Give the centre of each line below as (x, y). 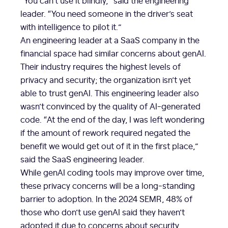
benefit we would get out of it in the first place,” (109, 146)
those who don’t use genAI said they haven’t (103, 212)
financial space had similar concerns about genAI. (113, 53)
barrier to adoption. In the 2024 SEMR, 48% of (106, 199)
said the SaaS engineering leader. (82, 159)
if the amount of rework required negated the (105, 133)
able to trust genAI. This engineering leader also (110, 93)
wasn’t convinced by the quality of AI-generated (110, 106)
